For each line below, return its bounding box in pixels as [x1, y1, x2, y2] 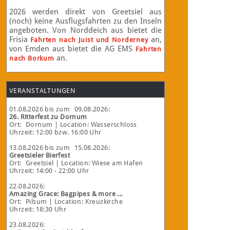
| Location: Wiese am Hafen [53, 159, 143, 167]
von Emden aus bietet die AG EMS [9, 44, 136, 53]
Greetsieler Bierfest [9, 151, 70, 159]
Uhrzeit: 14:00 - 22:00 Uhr [9, 167, 89, 175]
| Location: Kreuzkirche [47, 198, 123, 205]
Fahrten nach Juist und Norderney [30, 36, 148, 44]
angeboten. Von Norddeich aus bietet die [9, 26, 162, 35]
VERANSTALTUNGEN [9, 87, 75, 94]
